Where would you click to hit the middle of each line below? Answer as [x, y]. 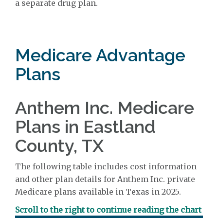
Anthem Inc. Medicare [105, 108]
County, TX [60, 145]
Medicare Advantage [100, 55]
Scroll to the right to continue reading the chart [109, 210]
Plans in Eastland [86, 127]
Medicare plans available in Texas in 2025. [98, 192]
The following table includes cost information [106, 166]
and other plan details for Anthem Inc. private [105, 179]
